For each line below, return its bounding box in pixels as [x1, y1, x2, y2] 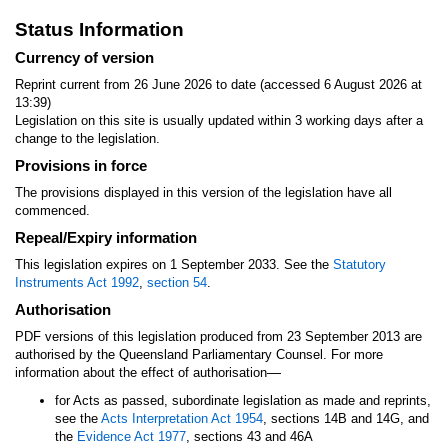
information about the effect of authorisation [15, 365, 267, 380]
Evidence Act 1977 [77, 429, 186, 444]
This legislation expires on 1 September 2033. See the [15, 257, 333, 272]
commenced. [15, 203, 90, 218]
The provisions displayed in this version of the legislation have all [15, 185, 392, 200]
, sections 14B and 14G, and [263, 411, 429, 426]
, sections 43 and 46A [186, 429, 313, 444]
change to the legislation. [15, 131, 160, 146]
